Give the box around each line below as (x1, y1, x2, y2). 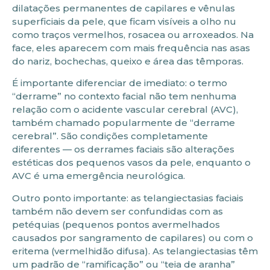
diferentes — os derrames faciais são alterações (12, 143, 234, 155)
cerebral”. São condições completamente (12, 130, 208, 142)
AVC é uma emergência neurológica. (12, 170, 185, 182)
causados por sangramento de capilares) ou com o (12, 231, 253, 243)
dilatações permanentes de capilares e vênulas (12, 2, 235, 14)
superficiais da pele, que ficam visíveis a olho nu (12, 15, 236, 27)
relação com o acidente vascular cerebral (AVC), (12, 104, 238, 116)
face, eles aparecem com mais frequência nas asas (12, 42, 250, 54)
